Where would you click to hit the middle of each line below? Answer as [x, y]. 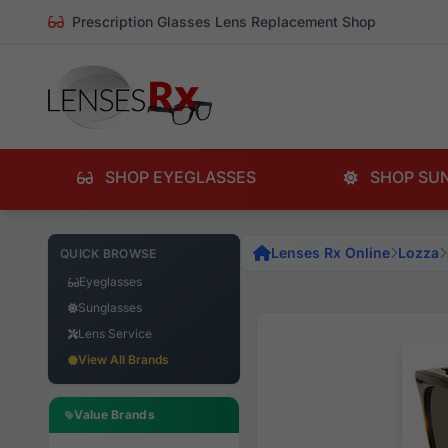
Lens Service [115, 333]
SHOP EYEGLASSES [178, 177]
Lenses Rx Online [330, 252]
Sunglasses [110, 307]
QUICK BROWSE [108, 253]
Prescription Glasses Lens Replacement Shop [222, 21]
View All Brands [123, 359]
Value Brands [114, 414]
